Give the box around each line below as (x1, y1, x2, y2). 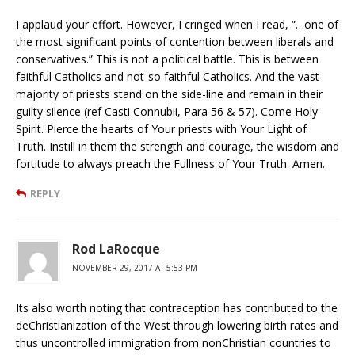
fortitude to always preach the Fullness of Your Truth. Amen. (16, 155, 325, 171)
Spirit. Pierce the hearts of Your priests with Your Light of (16, 120, 307, 136)
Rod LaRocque (72, 239, 160, 258)
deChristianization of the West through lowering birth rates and (16, 317, 338, 333)
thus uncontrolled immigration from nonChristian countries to (16, 334, 331, 350)
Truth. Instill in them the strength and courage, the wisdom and (16, 138, 339, 154)
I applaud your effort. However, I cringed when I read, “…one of (16, 16, 338, 32)
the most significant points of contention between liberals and (16, 33, 334, 49)
